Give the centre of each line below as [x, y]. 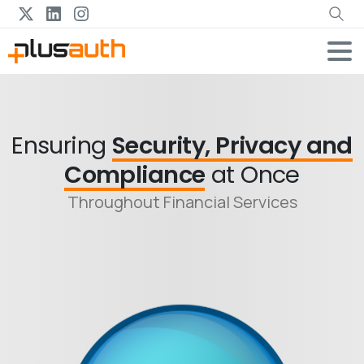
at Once [252, 175]
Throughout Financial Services [182, 202]
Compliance [135, 175]
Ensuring [62, 145]
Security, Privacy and [232, 145]
